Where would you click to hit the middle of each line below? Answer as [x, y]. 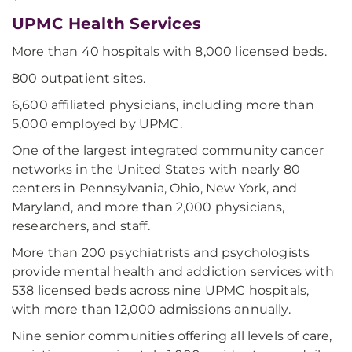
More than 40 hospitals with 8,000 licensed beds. [169, 51]
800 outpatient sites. [79, 78]
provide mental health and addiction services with [173, 271]
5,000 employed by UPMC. [97, 124]
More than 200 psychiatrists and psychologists [161, 253]
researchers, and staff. [81, 226]
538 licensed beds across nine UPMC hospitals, [161, 290]
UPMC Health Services [106, 24]
